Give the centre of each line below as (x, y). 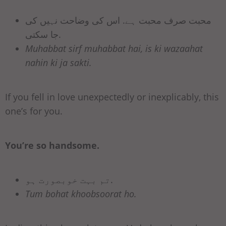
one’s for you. (34, 111)
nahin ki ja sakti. (59, 63)
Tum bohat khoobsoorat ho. (81, 194)
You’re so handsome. (52, 146)
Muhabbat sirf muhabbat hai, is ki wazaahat (114, 49)
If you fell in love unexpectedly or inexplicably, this (112, 97)
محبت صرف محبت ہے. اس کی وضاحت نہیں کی (118, 20)
